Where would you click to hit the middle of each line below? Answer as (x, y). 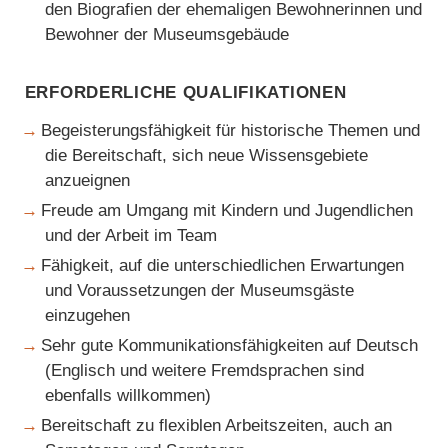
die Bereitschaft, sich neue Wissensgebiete (207, 155)
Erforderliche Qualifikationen (185, 90)
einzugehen (88, 315)
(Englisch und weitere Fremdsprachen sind (205, 371)
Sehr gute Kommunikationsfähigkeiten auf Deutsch (230, 346)
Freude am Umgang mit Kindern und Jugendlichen (227, 210)
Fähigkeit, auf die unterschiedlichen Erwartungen (223, 265)
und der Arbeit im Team (131, 235)
